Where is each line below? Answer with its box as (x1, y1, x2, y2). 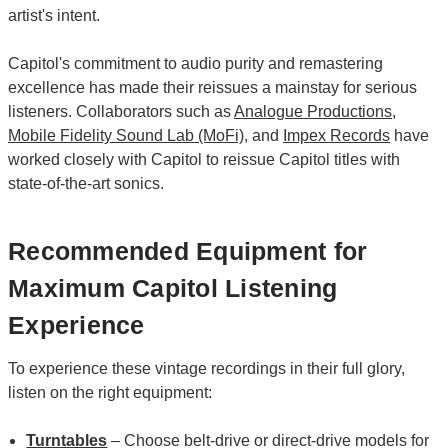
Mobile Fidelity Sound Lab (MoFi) (8, 127, 244, 145)
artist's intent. (8, 7, 100, 25)
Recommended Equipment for (8, 237, 368, 266)
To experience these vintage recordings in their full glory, (8, 359, 405, 377)
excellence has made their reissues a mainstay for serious (8, 79, 417, 97)
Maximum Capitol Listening (8, 274, 338, 303)
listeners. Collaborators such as (8, 103, 234, 121)
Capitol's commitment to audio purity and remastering (8, 55, 383, 73)
